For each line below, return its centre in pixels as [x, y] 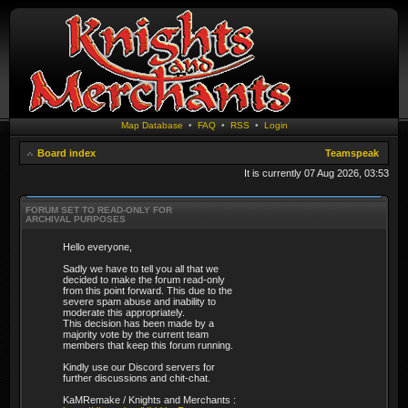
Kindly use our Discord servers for [139, 367]
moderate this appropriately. [124, 312]
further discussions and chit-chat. [137, 377]
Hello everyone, [97, 246]
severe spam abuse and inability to [139, 301]
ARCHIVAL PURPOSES [76, 219]
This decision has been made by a [138, 323]
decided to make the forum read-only [144, 279]
